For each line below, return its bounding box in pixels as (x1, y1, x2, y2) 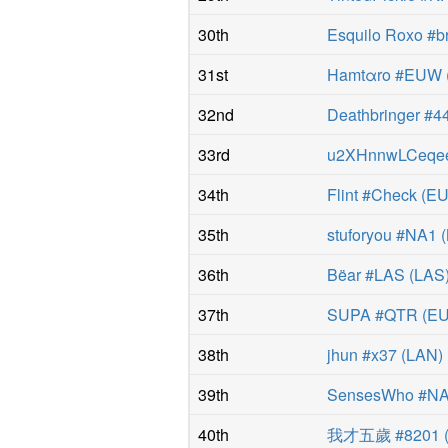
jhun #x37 (327, 342, 398, 366)
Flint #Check (327, 182, 418, 206)
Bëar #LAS (327, 262, 406, 286)
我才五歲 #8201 (327, 422, 441, 446)
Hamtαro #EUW (327, 62, 443, 86)
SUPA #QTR (327, 302, 419, 326)
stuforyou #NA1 (327, 222, 438, 246)
